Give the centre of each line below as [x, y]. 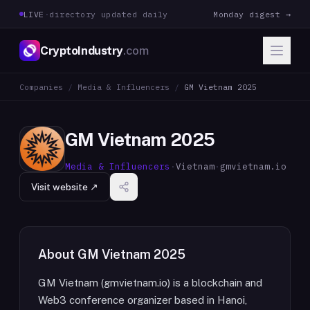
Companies [41, 87]
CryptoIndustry [82, 50]
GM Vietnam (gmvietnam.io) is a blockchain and [150, 283]
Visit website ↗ [65, 187]
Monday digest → [252, 14]
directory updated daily [109, 14]
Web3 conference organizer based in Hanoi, [143, 300]
